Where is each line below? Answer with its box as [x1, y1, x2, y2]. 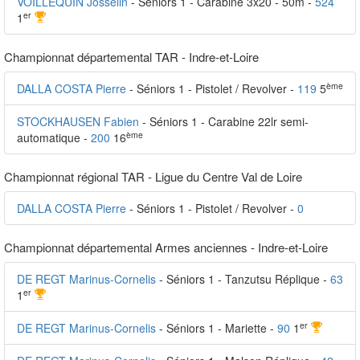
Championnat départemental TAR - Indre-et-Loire [4, 48, 259, 65]
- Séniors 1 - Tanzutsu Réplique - [159, 271, 330, 287]
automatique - [17, 129, 91, 145]
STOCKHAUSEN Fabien [17, 113, 139, 129]
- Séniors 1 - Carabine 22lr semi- [142, 113, 309, 129]
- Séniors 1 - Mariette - [159, 320, 277, 336]
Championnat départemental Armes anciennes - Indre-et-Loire [4, 239, 328, 256]
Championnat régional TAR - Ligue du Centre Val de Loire [4, 168, 302, 185]
